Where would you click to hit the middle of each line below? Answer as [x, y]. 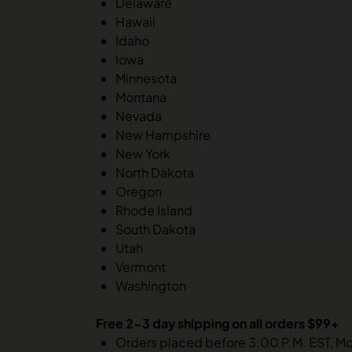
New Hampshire [163, 134]
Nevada [139, 115]
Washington [151, 285]
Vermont [141, 266]
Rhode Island [154, 210]
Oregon [139, 191]
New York [143, 153]
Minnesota [146, 78]
